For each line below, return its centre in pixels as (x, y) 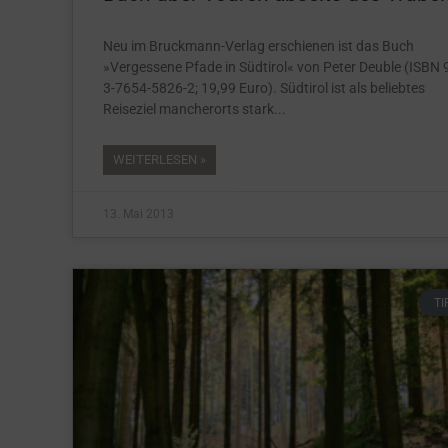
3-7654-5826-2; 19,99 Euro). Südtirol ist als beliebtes (264, 88)
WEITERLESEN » (159, 160)
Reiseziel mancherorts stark (188, 109)
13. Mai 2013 (138, 214)
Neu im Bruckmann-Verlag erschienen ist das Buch (258, 46)
